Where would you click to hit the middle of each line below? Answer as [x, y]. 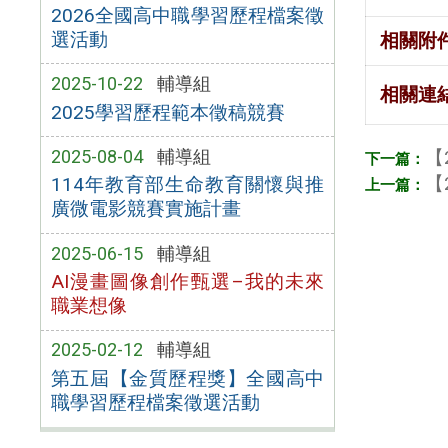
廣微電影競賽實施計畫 [145, 209]
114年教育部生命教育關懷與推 [187, 185]
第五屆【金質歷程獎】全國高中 [187, 379]
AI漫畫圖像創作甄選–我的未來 [187, 282]
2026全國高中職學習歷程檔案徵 [187, 15]
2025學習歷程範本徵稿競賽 [167, 112]
